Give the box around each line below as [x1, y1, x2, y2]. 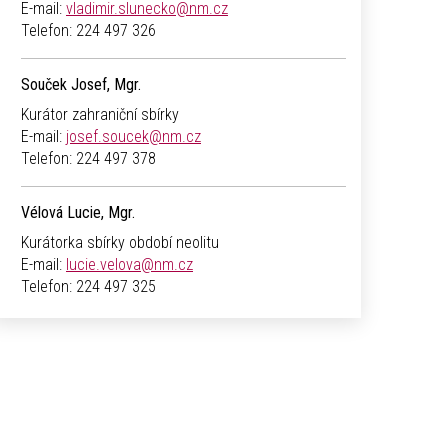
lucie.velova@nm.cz [66, 255, 193, 275]
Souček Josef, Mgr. [21, 75, 141, 95]
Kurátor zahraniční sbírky [21, 105, 179, 125]
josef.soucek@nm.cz [66, 127, 201, 147]
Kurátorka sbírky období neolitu [21, 233, 219, 253]
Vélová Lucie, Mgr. [21, 203, 135, 223]
